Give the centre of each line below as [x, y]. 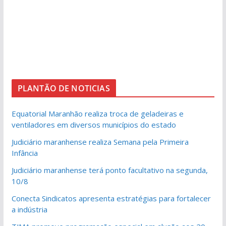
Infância [24, 153]
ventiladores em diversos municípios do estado [94, 125]
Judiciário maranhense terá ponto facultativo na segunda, [109, 170]
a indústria [29, 209]
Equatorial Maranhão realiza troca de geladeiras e [97, 114]
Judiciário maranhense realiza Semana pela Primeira [100, 142]
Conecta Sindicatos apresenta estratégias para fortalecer [111, 198]
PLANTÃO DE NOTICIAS [64, 88]
